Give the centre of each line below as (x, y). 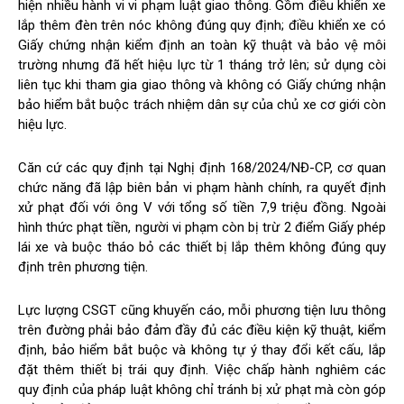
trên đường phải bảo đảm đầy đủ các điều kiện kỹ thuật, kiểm (202, 331)
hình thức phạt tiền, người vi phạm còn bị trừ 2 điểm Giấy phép (202, 228)
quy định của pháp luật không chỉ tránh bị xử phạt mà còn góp (202, 390)
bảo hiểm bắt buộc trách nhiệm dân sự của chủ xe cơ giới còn (202, 105)
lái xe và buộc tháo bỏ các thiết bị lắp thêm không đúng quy (202, 248)
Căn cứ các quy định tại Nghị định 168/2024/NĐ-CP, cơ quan (202, 168)
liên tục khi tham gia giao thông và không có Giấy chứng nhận (202, 85)
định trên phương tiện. (83, 267)
